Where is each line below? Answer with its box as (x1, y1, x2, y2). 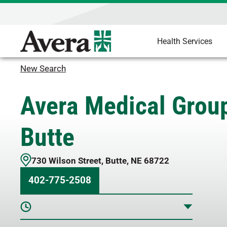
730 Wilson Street (31, 156, 101, 166)
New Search (20, 63, 66, 73)
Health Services (157, 36, 212, 46)
